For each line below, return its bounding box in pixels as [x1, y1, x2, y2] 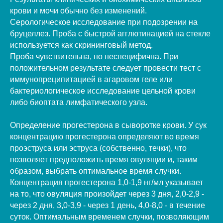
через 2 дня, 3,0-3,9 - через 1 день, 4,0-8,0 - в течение [10, 201, 205, 210]
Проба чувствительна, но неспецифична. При [10, 52, 178, 61]
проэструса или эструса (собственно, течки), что [10, 143, 187, 152]
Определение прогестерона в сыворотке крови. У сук [10, 120, 207, 129]
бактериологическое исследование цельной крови [10, 86, 196, 95]
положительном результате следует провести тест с [10, 63, 201, 72]
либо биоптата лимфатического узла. [10, 98, 147, 107]
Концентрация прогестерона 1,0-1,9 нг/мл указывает [10, 178, 203, 187]
